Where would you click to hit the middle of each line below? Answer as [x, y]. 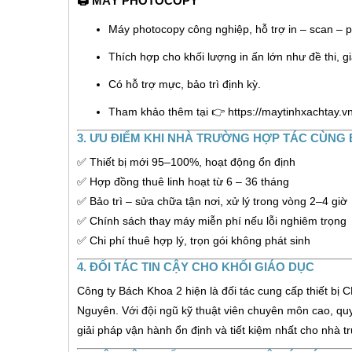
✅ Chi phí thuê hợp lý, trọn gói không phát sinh [194, 240]
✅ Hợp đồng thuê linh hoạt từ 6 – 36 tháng [183, 181]
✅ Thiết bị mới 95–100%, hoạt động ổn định [186, 161]
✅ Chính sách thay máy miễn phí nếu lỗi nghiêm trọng [212, 220]
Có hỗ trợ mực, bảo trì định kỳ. [185, 84]
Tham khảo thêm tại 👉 [168, 111]
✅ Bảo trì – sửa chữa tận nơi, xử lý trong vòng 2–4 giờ [212, 201]
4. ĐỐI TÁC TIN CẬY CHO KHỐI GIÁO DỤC [196, 266]
